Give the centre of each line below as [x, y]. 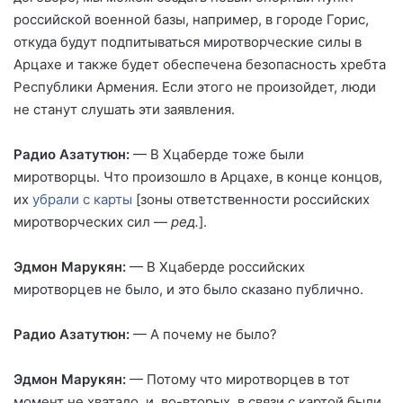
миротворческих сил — [92, 221]
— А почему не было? [203, 334]
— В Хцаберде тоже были [217, 154]
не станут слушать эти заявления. [124, 109]
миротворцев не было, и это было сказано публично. [188, 289]
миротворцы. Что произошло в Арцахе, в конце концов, [198, 176]
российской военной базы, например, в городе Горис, [191, 19]
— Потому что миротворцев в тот [240, 379]
